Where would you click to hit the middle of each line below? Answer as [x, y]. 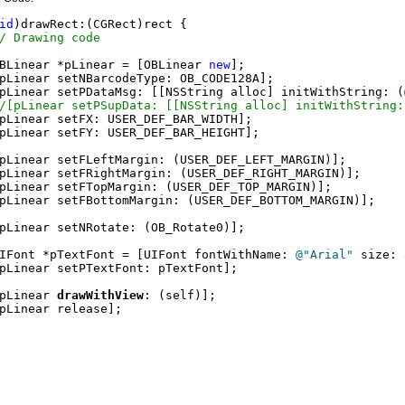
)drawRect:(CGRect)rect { [100, 24]
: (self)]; [180, 295]
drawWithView [100, 295]
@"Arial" [325, 254]
